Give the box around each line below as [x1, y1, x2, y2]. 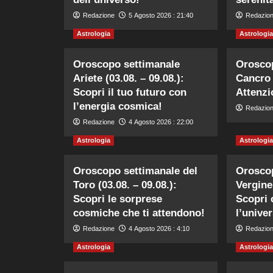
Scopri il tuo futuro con [73, 86, 186, 98]
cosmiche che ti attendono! [73, 207, 205, 219]
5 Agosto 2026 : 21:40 [128, 11, 193, 19]
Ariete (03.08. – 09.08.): [73, 72, 184, 84]
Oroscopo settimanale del [73, 165, 197, 177]
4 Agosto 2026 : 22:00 [128, 118, 193, 126]
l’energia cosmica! [73, 100, 162, 112]
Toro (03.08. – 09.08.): [73, 179, 177, 191]
